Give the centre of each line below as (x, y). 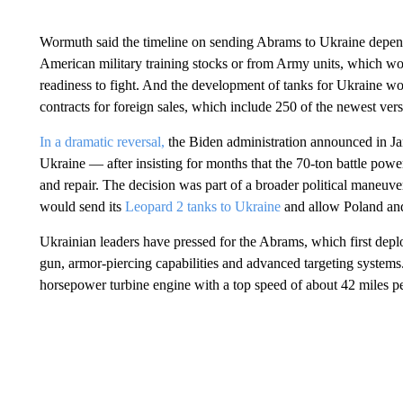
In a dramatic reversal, (102, 142)
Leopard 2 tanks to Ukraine (202, 206)
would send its (82, 206)
